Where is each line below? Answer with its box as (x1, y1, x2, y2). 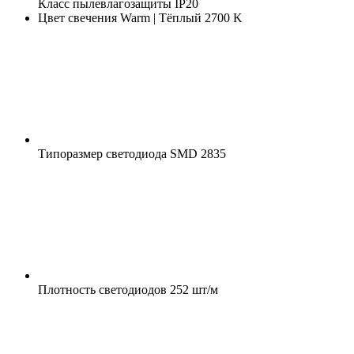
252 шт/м (167, 282, 218, 296)
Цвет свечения (38, 10, 117, 24)
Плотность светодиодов (38, 282, 167, 296)
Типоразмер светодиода (38, 146, 167, 160)
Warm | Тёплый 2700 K (117, 10, 243, 24)
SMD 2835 (167, 146, 226, 160)
